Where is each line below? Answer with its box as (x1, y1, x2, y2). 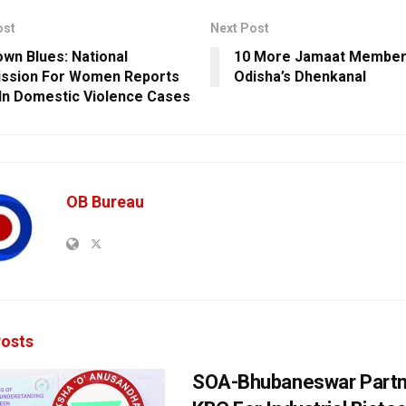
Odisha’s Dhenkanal (233, 68, 366, 86)
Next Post (209, 21, 269, 36)
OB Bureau (66, 192, 144, 212)
